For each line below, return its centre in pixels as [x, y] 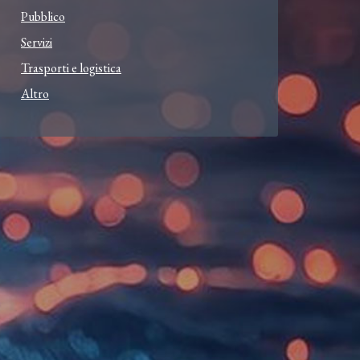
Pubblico [43, 17]
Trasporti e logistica [71, 68]
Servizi [37, 43]
